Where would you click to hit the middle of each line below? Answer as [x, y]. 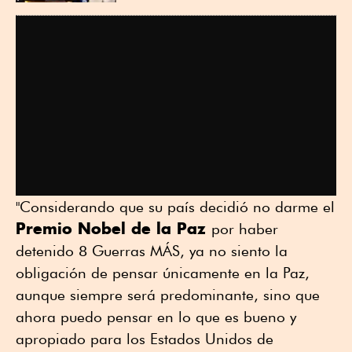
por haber [245, 229]
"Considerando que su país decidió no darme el [175, 207]
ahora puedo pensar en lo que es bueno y [156, 317]
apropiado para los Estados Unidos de [145, 339]
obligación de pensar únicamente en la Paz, [163, 273]
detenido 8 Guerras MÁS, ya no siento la [152, 251]
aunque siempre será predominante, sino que [168, 295]
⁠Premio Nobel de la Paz [114, 229]
